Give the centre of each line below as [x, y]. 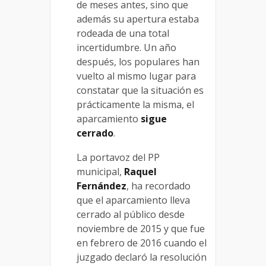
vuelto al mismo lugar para [136, 76]
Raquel [140, 172]
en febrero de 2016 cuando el [142, 243]
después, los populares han [138, 62]
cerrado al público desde [131, 215]
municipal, [100, 172]
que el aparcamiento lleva [133, 200]
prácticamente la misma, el [135, 105]
